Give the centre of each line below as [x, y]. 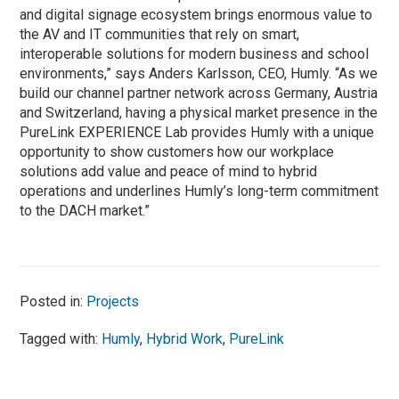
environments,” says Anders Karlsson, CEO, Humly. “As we [199, 74]
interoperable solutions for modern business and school [195, 54]
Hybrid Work [185, 339]
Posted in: [53, 302]
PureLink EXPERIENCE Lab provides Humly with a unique [197, 133]
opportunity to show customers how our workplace [177, 152]
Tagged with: [61, 339]
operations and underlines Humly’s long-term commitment [199, 191]
